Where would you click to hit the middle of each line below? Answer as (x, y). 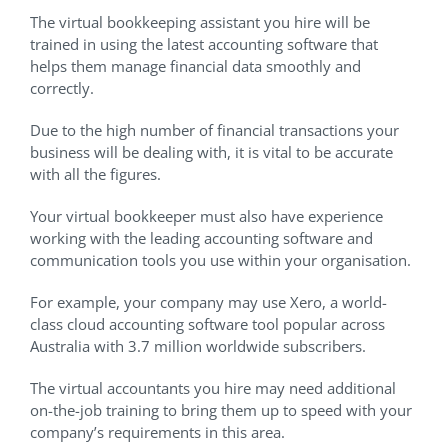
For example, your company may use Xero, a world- (208, 302)
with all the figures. (97, 174)
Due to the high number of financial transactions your (214, 130)
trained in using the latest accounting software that (204, 44)
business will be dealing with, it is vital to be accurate (211, 152)
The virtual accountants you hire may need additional (213, 388)
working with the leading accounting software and (201, 238)
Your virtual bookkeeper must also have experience (206, 216)
